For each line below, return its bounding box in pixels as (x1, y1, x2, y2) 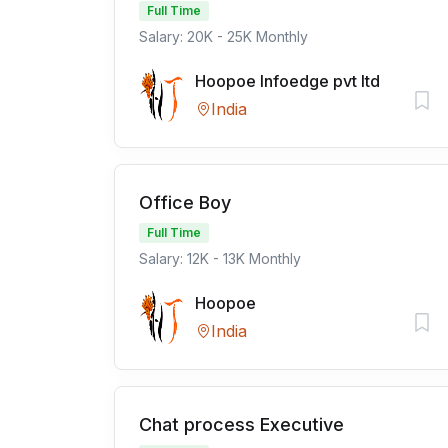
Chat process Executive (139, 414, 344, 435)
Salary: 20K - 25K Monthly (139, 28, 308, 45)
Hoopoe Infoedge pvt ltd (195, 71, 380, 91)
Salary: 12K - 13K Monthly (139, 250, 301, 267)
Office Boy (139, 192, 231, 213)
